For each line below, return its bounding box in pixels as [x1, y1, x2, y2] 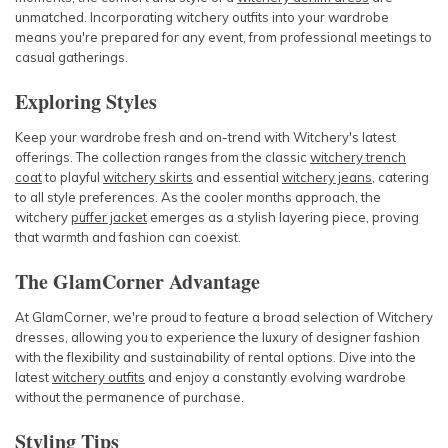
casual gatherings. [15, 49, 128, 65]
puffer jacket [71, 209, 147, 225]
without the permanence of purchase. [15, 389, 244, 405]
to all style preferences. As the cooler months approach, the [15, 189, 381, 205]
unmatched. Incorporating [15, 9, 176, 25]
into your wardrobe [269, 9, 389, 25]
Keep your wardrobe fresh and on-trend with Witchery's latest [15, 129, 396, 145]
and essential [193, 169, 282, 185]
